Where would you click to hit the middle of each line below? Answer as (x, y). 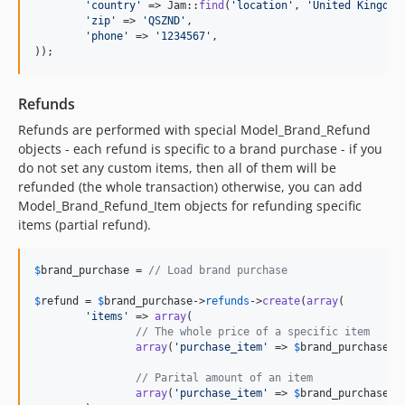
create (281, 301)
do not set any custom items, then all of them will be (177, 168)
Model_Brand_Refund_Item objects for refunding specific (190, 206)
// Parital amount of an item (224, 378)
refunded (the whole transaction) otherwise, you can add (190, 187)
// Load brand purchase (218, 270)
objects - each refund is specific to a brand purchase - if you (200, 149)
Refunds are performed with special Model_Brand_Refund (194, 130)
